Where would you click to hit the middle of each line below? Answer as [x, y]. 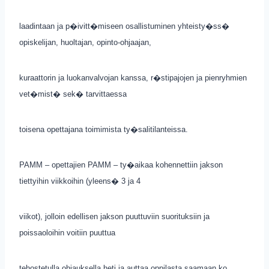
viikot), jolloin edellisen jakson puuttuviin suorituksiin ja [114, 216]
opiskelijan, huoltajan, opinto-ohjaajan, [85, 42]
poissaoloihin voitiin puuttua [67, 233]
